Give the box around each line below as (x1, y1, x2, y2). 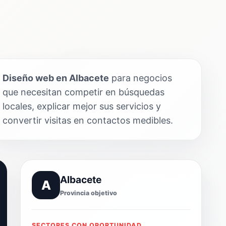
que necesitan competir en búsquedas (3, 87, 164, 98)
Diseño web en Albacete (3, 73, 109, 84)
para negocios (109, 73, 172, 84)
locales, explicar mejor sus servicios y (3, 101, 161, 112)
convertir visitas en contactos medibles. (3, 115, 173, 126)
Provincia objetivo (60, 189, 117, 197)
